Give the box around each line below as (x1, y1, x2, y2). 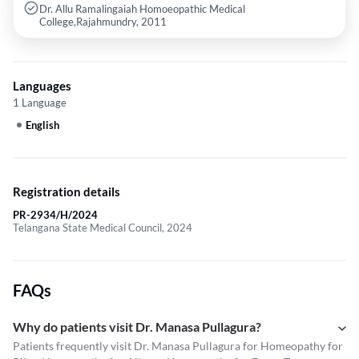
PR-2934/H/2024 (13, 208, 98, 222)
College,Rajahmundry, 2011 (39, 15, 167, 29)
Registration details (13, 184, 120, 200)
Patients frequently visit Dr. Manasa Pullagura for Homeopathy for (13, 339, 343, 353)
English (26, 119, 59, 132)
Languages (13, 79, 71, 94)
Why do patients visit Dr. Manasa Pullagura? (13, 319, 261, 335)
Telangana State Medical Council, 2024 (13, 221, 192, 235)
